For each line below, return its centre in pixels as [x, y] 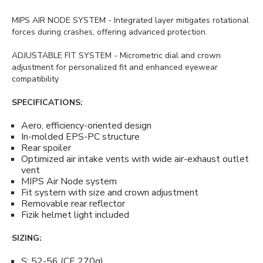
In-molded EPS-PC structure [80, 137]
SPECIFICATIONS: [47, 102]
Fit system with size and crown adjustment [110, 193]
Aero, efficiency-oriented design [86, 126]
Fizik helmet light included [75, 215]
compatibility [35, 79]
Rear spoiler [46, 148]
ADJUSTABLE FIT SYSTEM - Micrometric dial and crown [116, 55]
